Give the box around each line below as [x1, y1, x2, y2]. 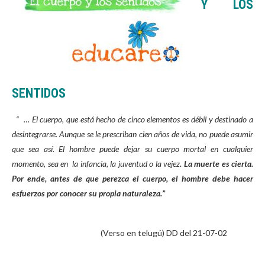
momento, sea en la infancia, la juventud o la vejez [12, 159, 180, 169]
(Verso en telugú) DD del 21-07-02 [101, 228, 227, 238]
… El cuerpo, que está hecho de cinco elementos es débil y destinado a [19, 114, 254, 124]
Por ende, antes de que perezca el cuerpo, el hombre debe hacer [12, 173, 253, 183]
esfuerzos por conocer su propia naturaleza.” [12, 188, 165, 198]
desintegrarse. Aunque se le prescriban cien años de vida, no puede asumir [12, 129, 253, 139]
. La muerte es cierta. [180, 159, 253, 169]
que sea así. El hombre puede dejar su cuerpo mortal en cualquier [12, 144, 253, 154]
